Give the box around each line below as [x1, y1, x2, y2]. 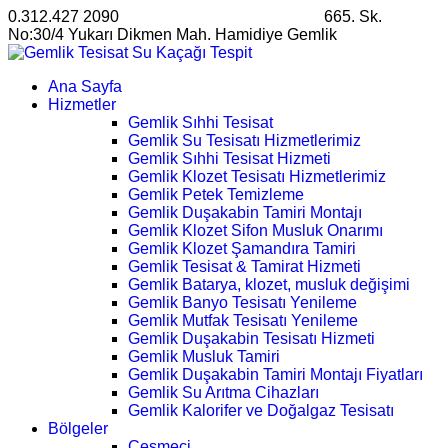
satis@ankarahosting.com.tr [123, 8, 320, 25]
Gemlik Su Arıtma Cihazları [128, 384, 319, 401]
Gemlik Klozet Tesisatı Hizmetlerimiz [128, 168, 386, 185]
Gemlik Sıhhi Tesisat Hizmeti [128, 150, 331, 167]
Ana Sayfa [48, 78, 122, 95]
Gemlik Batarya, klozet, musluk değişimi [128, 276, 410, 293]
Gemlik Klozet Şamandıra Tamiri [128, 240, 356, 257]
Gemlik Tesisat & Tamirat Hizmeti [128, 258, 361, 275]
